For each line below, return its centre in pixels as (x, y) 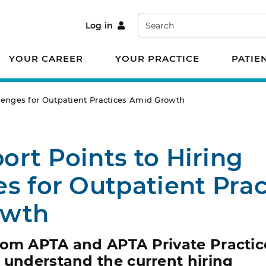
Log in (99, 26)
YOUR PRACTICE (157, 58)
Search (152, 20)
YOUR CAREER (46, 58)
